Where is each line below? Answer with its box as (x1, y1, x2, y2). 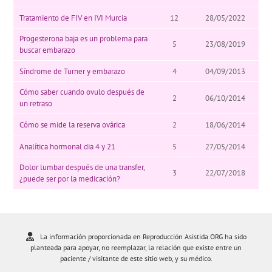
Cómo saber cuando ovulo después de (19, 87, 145, 97)
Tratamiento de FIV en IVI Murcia (19, 12, 127, 23)
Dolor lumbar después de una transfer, (19, 161, 145, 172)
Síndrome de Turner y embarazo (19, 66, 126, 76)
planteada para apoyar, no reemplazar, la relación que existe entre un (30, 242, 242, 252)
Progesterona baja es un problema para (19, 33, 148, 44)
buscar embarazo (19, 44, 76, 55)
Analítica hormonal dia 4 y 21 (19, 141, 116, 152)
